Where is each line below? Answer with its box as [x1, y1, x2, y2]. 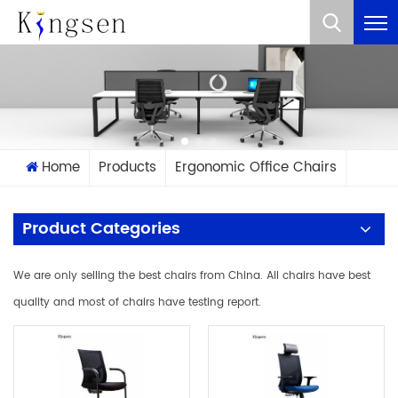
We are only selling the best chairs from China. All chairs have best [13, 267, 370, 284]
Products [99, 155, 156, 179]
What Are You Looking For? [97, 20, 301, 40]
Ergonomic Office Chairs [175, 155, 337, 179]
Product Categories [22, 215, 180, 242]
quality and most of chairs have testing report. [13, 293, 261, 311]
